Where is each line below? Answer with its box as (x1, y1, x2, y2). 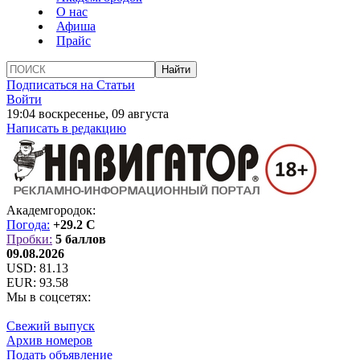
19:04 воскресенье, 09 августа (6, 107, 169, 121)
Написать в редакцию (6, 121, 126, 135)
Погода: (6, 218, 50, 231)
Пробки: (6, 232, 52, 246)
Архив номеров (6, 333, 92, 347)
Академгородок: (6, 203, 96, 217)
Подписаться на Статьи (6, 78, 135, 92)
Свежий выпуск (6, 319, 95, 333)
